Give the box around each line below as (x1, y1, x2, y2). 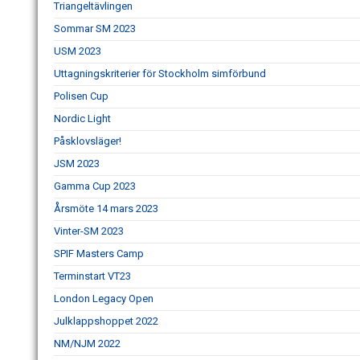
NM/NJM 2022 (54, 337, 121, 350)
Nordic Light (54, 112, 111, 125)
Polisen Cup (54, 90, 108, 102)
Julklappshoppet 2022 (54, 315, 158, 327)
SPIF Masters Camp (54, 247, 144, 260)
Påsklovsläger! (54, 135, 121, 147)
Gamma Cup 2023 (54, 180, 136, 192)
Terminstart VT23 (54, 270, 131, 282)
